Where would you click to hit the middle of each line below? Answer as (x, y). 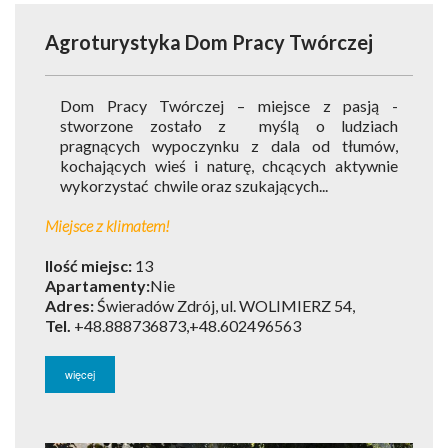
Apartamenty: (97, 285)
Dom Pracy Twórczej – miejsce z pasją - (229, 105)
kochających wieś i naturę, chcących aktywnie (229, 165)
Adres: (69, 305)
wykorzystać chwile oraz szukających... (194, 185)
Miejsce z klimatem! (107, 225)
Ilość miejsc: (88, 265)
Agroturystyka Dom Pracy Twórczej (209, 42)
